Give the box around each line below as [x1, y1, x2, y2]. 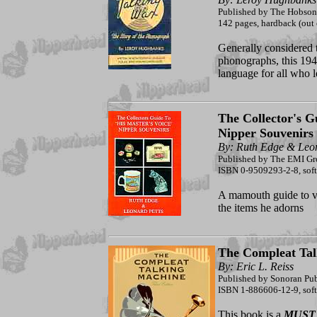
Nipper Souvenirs [217, 126, 313, 141]
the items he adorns [217, 202, 304, 214]
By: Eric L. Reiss [217, 260, 294, 273]
